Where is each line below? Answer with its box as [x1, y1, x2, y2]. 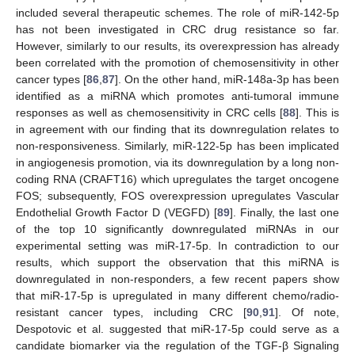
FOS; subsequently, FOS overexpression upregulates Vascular [16, 189, 339, 203]
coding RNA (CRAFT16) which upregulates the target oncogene [16, 173, 339, 186]
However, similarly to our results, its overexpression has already [16, 40, 339, 53]
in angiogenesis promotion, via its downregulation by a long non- [16, 156, 339, 170]
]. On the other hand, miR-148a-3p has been [115, 73, 340, 86]
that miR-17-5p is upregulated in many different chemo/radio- [16, 289, 339, 303]
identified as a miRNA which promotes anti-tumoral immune [16, 90, 339, 103]
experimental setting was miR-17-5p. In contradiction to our [16, 239, 339, 253]
